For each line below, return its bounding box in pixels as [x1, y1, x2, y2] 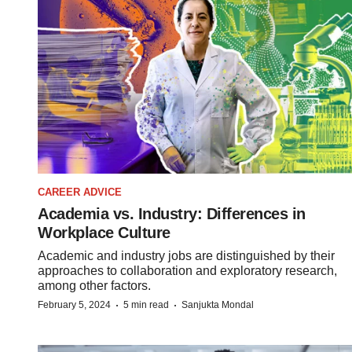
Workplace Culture [38, 223, 170, 241]
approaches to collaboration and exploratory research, [38, 263, 337, 277]
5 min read [123, 299, 169, 310]
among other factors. [38, 278, 151, 292]
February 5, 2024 [38, 299, 111, 310]
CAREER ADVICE [38, 185, 122, 198]
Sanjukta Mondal [181, 299, 254, 310]
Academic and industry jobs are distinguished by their [38, 248, 335, 262]
